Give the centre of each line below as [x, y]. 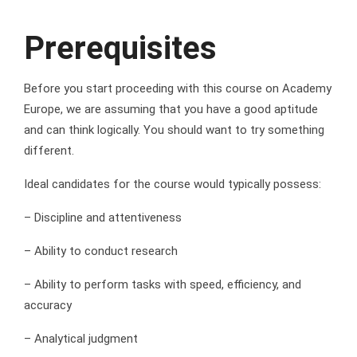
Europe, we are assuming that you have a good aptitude [171, 110]
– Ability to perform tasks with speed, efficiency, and [163, 285]
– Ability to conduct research [101, 251]
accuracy [48, 306]
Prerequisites [120, 49]
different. [49, 151]
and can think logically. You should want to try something [174, 130]
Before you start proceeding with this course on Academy [178, 89]
